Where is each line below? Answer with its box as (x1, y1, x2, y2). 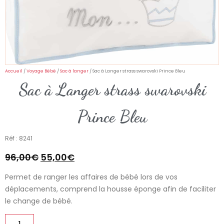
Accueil (5, 68, 22, 74)
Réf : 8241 (5, 134, 32, 143)
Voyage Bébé (26, 68, 56, 74)
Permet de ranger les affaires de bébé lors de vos (5, 171, 177, 182)
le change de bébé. (5, 195, 72, 206)
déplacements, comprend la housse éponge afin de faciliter (5, 183, 216, 194)
